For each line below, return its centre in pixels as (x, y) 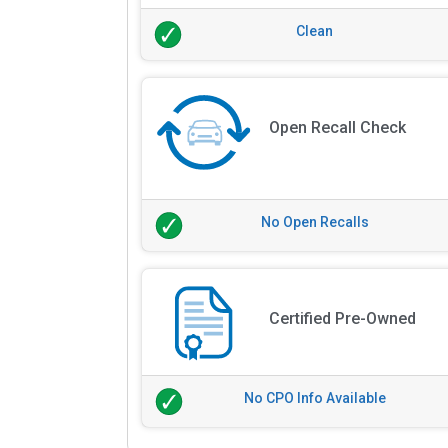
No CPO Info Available (315, 398)
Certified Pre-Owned (342, 318)
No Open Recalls (315, 222)
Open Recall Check (337, 128)
